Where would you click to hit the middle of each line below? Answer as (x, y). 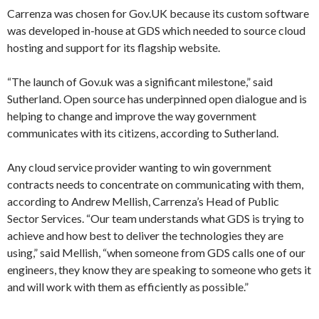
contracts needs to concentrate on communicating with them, (155, 184)
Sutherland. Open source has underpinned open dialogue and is (157, 99)
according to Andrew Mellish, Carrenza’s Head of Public (143, 201)
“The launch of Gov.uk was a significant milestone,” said (140, 82)
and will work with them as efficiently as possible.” (128, 287)
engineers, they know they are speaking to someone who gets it (159, 270)
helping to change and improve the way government (132, 116)
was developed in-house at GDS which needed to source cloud (156, 30)
